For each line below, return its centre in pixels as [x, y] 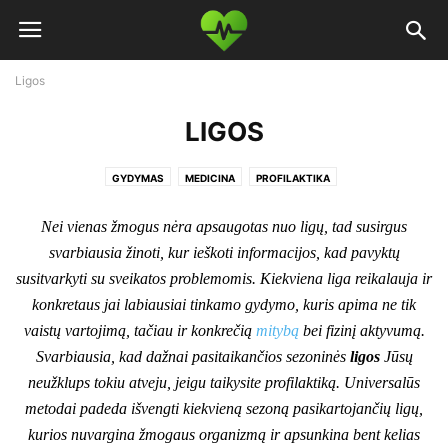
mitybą [277, 330]
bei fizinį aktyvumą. [361, 330]
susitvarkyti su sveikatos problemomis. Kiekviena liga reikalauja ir [224, 278]
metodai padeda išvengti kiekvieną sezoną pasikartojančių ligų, [224, 408]
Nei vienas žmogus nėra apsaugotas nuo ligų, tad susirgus [224, 226]
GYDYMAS [137, 178]
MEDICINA [209, 178]
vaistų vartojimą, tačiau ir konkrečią [139, 330]
